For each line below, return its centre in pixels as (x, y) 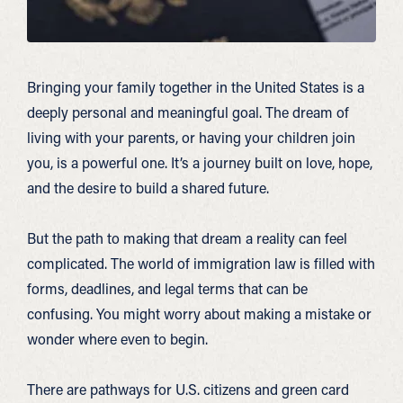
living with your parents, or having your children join (191, 137)
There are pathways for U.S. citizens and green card (188, 389)
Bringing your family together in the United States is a (196, 87)
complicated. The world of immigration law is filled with (201, 263)
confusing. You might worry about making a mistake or (199, 313)
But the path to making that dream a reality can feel (187, 238)
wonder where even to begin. (117, 339)
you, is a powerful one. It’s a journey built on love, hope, (200, 162)
